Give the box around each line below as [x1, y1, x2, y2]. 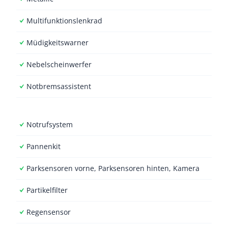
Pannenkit [26, 141, 61, 151]
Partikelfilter [26, 185, 68, 195]
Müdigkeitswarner [26, 38, 89, 47]
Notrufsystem [26, 120, 73, 129]
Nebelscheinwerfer [26, 60, 92, 69]
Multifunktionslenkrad [26, 16, 102, 25]
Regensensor [26, 207, 71, 217]
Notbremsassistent [26, 81, 91, 91]
